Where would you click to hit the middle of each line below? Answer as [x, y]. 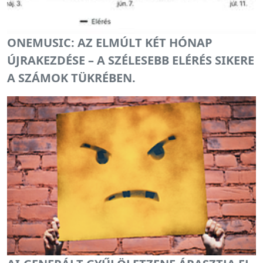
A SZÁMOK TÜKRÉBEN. [71, 77]
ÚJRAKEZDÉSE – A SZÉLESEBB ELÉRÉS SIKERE [131, 60]
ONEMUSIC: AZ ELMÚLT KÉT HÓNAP [110, 42]
